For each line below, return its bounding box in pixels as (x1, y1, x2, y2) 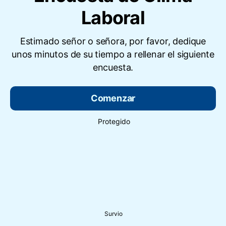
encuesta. (92, 62, 134, 73)
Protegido (98, 117, 130, 126)
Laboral (81, 7, 145, 29)
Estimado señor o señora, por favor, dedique (20, 36, 206, 47)
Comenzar (90, 93, 136, 104)
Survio (104, 209, 123, 217)
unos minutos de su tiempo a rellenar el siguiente (11, 49, 215, 60)
